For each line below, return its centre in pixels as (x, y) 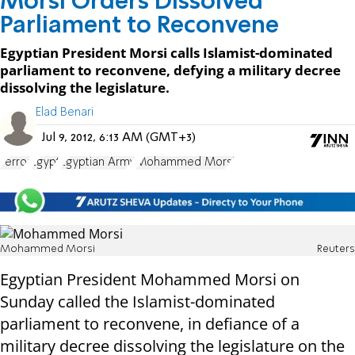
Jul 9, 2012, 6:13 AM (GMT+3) (119, 137)
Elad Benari (65, 112)
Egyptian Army (98, 162)
